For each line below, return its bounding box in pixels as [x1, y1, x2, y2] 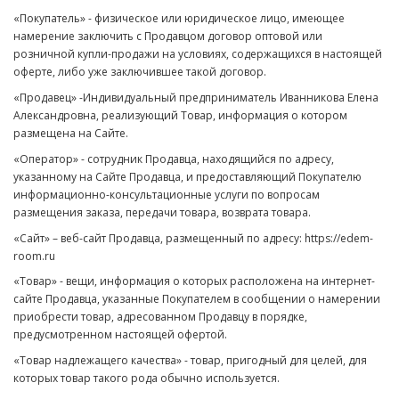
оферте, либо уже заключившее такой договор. [13, 64, 266, 80]
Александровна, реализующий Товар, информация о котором [13, 107, 347, 123]
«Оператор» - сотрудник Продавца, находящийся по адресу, [13, 151, 334, 167]
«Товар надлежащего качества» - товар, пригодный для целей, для [13, 353, 367, 369]
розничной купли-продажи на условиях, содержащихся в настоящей [13, 46, 382, 62]
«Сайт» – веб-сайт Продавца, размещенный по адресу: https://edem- [13, 230, 373, 246]
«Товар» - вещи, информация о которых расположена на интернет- [13, 273, 375, 289]
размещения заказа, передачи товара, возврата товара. [13, 204, 311, 220]
